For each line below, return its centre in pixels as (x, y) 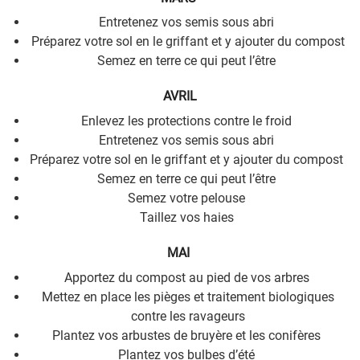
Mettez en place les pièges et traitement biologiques (188, 297)
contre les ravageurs (188, 316)
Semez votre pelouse (188, 198)
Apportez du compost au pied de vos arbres (188, 277)
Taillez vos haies (188, 217)
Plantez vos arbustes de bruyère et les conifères (188, 335)
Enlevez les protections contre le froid (188, 121)
